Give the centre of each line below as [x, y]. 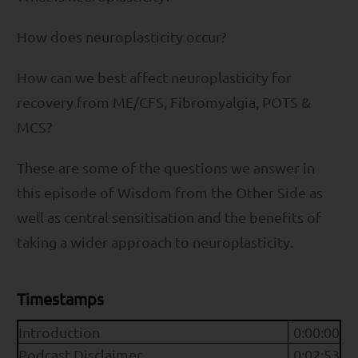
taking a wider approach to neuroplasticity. [155, 242]
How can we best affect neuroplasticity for [154, 78]
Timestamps [60, 299]
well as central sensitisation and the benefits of [169, 217]
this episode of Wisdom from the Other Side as [170, 193]
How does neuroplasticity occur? [121, 37]
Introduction [59, 332]
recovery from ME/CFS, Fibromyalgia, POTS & [164, 102]
